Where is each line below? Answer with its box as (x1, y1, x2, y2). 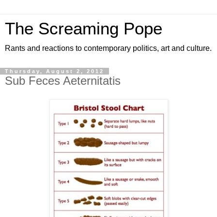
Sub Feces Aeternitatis (5, 74, 121, 87)
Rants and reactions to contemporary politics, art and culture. (5, 44, 212, 52)
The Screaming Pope (5, 19, 162, 38)
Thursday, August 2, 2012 (5, 68, 104, 74)
